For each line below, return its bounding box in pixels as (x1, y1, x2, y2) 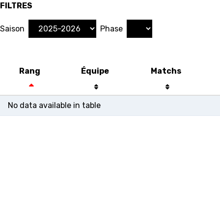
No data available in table (8, 101, 101, 110)
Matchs (151, 66, 181, 76)
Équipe (81, 66, 109, 76)
